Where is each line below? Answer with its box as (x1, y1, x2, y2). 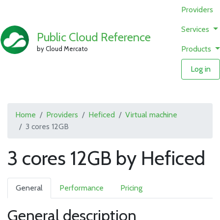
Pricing (120, 183, 142, 192)
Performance (59, 183, 104, 192)
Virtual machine (125, 110, 177, 119)
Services (181, 25, 212, 34)
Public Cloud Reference (37, 29, 151, 44)
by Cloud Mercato (37, 44, 88, 53)
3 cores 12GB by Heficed (7, 146, 205, 170)
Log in (191, 64, 211, 74)
